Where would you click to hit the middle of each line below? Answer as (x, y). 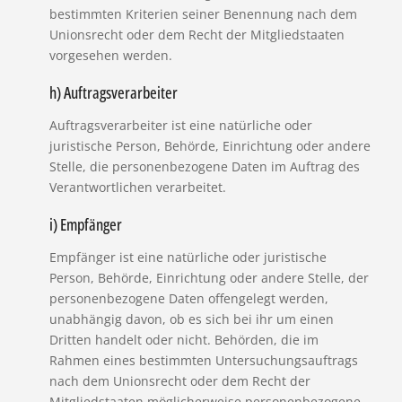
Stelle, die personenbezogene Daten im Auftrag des (204, 166)
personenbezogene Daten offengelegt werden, (188, 298)
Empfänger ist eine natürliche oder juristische (188, 257)
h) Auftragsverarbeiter (113, 92)
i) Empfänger (85, 224)
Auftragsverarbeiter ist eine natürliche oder (180, 125)
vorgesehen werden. (110, 55)
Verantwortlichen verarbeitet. (137, 187)
